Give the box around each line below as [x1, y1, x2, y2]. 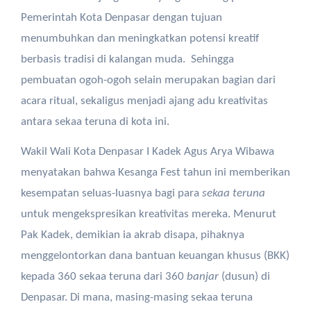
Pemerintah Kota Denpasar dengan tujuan [20, 12, 222, 24]
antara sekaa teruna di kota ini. [20, 116, 169, 128]
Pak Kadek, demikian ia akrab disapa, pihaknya [20, 229, 244, 241]
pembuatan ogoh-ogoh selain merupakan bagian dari [20, 74, 276, 86]
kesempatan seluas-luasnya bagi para [20, 187, 202, 199]
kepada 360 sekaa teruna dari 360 [20, 271, 187, 283]
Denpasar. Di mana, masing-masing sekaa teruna [20, 292, 253, 303]
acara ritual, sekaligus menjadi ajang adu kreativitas [20, 95, 268, 107]
